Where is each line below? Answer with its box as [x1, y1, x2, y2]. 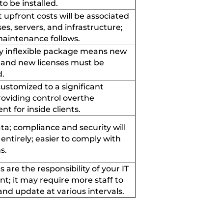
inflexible [3, 46, 41, 56]
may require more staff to [20, 175, 123, 185]
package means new [41, 46, 127, 56]
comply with [72, 134, 121, 143]
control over [32, 93, 81, 103]
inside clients [27, 104, 79, 114]
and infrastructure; [45, 22, 123, 32]
